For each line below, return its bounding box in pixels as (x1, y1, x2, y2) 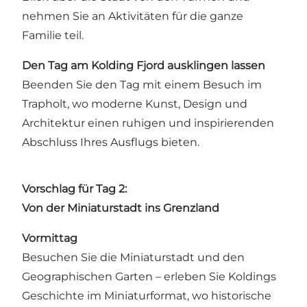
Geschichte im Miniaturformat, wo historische (22, 289, 271, 303)
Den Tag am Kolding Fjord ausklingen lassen (22, 59, 265, 73)
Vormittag (22, 232, 77, 245)
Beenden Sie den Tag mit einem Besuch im (22, 78, 262, 92)
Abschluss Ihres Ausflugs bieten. (22, 136, 199, 149)
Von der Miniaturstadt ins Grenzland (22, 201, 219, 215)
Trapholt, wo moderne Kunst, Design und (22, 97, 247, 111)
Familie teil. (22, 29, 84, 42)
